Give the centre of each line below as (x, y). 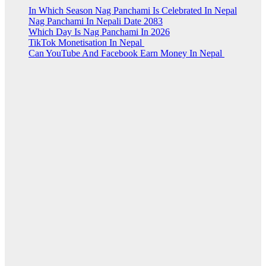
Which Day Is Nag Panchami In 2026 (99, 32)
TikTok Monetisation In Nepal (86, 43)
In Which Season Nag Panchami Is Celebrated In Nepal (133, 11)
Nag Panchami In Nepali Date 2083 (96, 21)
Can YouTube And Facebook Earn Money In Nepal (126, 53)
